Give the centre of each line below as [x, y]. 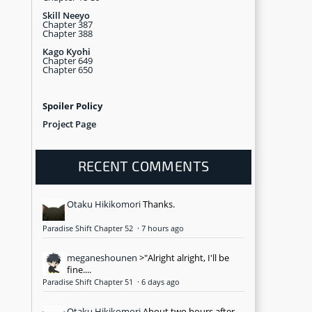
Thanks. [159, 204]
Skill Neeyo [66, 15]
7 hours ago [163, 228]
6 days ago [161, 282]
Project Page [69, 124]
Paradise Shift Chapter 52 [89, 228]
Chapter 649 [68, 60]
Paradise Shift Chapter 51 [89, 282]
